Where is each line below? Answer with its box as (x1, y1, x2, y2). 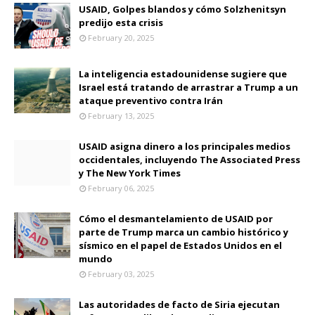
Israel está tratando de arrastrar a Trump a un (79, 80, 298, 94)
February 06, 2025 (88, 182, 154, 193)
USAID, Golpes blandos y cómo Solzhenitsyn (79, 2, 286, 15)
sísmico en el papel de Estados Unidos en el (79, 238, 282, 252)
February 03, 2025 (88, 268, 154, 279)
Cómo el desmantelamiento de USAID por (79, 212, 273, 225)
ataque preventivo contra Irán (79, 94, 223, 107)
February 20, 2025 (88, 32, 154, 43)
